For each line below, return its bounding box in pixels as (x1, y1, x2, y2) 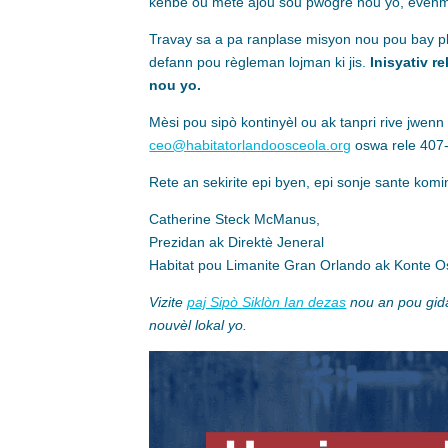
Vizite (149, 294, 188, 311)
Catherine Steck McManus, (149, 211, 321, 228)
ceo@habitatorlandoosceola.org (149, 137, 352, 154)
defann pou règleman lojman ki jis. (149, 54, 371, 71)
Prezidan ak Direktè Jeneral (149, 234, 325, 251)
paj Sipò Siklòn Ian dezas (187, 294, 347, 311)
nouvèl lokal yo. (149, 317, 248, 334)
